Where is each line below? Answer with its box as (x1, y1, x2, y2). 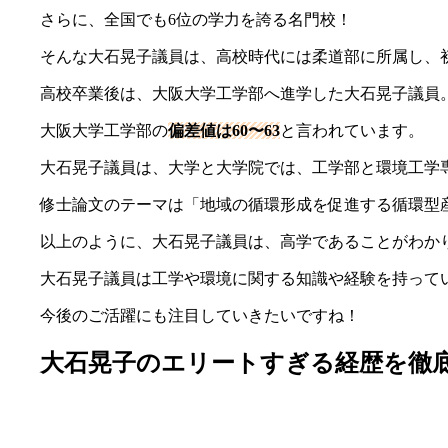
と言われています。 (280, 121, 424, 139)
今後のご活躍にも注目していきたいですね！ (40, 306, 360, 324)
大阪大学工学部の (40, 121, 168, 139)
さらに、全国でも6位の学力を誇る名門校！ (40, 10, 352, 28)
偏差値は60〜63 (168, 121, 280, 139)
